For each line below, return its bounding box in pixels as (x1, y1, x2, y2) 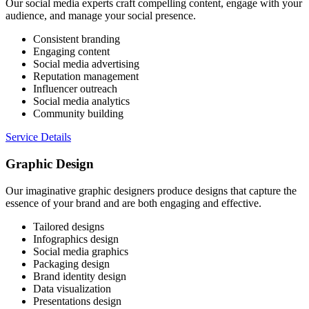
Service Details (6, 131, 71, 143)
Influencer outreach (33, 83, 117, 95)
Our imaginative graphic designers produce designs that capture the (6, 184, 297, 197)
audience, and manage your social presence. (6, 10, 196, 22)
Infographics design (33, 232, 119, 245)
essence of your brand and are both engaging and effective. (6, 197, 261, 209)
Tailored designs (33, 220, 104, 232)
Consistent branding (33, 33, 120, 46)
